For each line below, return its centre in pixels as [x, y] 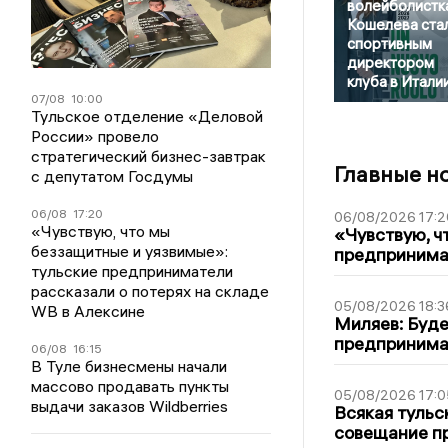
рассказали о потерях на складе [150, 291]
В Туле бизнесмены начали [129, 366]
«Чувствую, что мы [101, 231]
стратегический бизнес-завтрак [149, 156]
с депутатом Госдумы [112, 176]
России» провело [95, 136]
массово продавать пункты [130, 386]
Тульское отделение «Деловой [147, 116]
